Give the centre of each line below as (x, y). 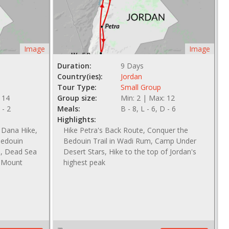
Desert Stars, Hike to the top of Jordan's (130, 152)
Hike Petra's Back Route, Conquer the (125, 130)
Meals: (68, 109)
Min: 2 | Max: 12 (148, 98)
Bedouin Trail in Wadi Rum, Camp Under (130, 141)
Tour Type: (77, 87)
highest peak (84, 163)
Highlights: (76, 120)
